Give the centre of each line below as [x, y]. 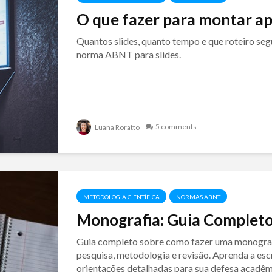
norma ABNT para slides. [128, 54]
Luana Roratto [116, 127]
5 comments [176, 126]
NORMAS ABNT [198, 197]
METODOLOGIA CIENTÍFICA [121, 197]
